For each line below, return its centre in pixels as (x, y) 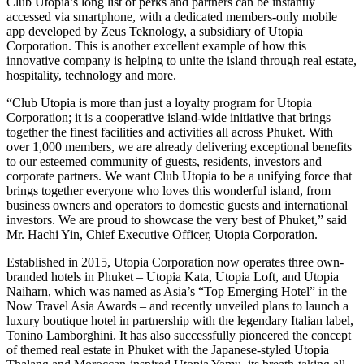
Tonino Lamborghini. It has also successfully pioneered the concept (179, 335)
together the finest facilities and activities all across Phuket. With (170, 132)
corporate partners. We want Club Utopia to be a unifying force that (179, 175)
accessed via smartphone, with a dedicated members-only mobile (172, 16)
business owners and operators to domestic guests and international (177, 205)
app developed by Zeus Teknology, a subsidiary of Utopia (155, 31)
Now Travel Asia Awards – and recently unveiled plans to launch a (178, 305)
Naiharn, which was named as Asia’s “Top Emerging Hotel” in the (177, 291)
